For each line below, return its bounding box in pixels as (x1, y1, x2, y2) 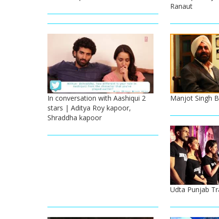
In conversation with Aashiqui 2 (47, 93, 146, 103)
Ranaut (170, 1, 193, 11)
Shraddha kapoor (47, 112, 102, 122)
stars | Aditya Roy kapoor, (47, 103, 131, 112)
